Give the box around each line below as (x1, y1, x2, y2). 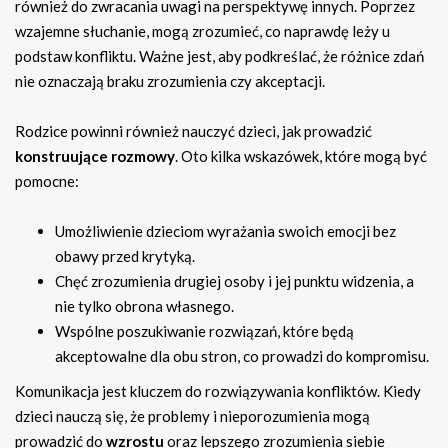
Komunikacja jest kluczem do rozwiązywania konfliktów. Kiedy (15, 382, 421, 401)
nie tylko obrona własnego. (55, 297, 234, 316)
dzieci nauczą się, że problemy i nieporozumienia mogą (15, 407, 370, 426)
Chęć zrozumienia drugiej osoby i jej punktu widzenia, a (55, 272, 414, 291)
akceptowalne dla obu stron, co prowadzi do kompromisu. (55, 347, 429, 366)
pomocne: (15, 172, 79, 191)
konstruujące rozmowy (15, 147, 175, 166)
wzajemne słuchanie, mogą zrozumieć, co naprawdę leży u (15, 22, 390, 41)
